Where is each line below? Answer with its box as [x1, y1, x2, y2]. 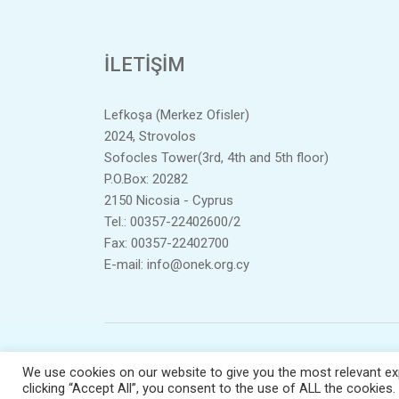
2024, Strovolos [104, 128, 196, 144]
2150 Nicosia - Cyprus [104, 192, 233, 208]
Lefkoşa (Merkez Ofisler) [104, 107, 249, 123]
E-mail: [104, 256, 147, 273]
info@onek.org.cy [147, 256, 249, 273]
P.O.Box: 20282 [104, 171, 188, 187]
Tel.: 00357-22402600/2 [104, 214, 240, 230]
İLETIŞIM [104, 53, 185, 76]
